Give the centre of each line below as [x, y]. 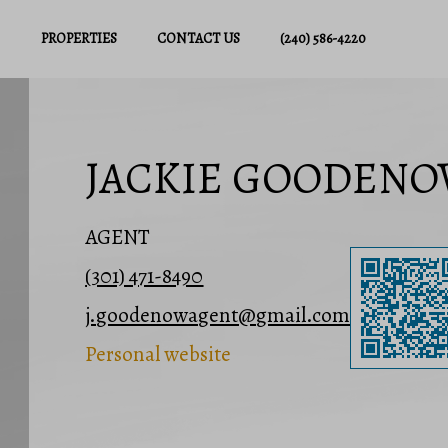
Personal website [158, 354]
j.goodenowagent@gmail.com [218, 315]
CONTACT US [198, 38]
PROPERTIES [78, 38]
